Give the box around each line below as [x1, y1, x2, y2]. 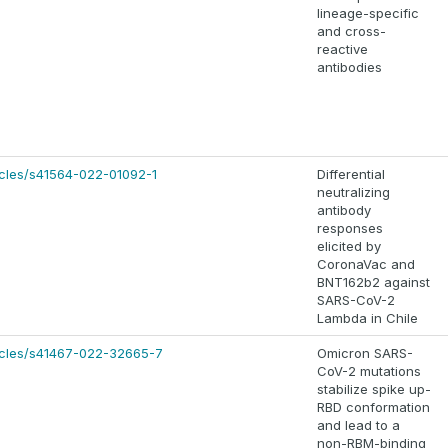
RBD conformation [317, 399, 430, 416]
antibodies [317, 59, 382, 76]
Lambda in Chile [317, 310, 418, 327]
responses [317, 220, 383, 237]
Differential [317, 166, 385, 183]
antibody [317, 202, 371, 219]
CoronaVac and [317, 256, 415, 273]
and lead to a [317, 417, 400, 434]
